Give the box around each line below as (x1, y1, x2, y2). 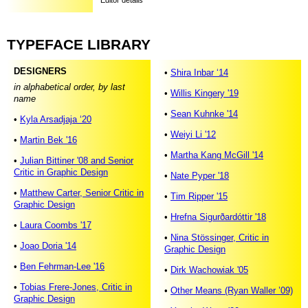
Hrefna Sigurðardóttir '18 (170, 212, 266, 223)
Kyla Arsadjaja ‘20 (20, 113, 91, 124)
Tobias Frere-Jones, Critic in (20, 281, 132, 292)
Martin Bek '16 (20, 134, 77, 145)
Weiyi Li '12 (170, 129, 216, 140)
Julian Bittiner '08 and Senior (20, 155, 133, 166)
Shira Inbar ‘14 (170, 67, 228, 78)
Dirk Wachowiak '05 (170, 265, 248, 276)
